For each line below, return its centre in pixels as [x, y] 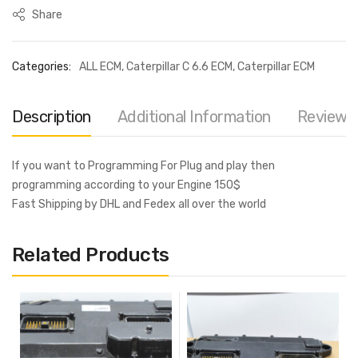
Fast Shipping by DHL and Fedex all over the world [139, 205]
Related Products [91, 255]
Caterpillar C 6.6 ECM [179, 67]
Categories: [42, 67]
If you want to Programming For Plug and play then [143, 166]
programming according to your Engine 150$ [126, 185]
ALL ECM [100, 67]
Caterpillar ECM [276, 67]
